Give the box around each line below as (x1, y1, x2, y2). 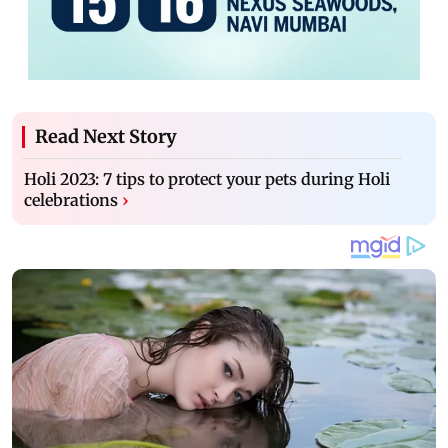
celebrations (24, 189, 118, 210)
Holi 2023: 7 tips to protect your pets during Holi (24, 168, 390, 189)
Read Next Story (35, 124, 177, 148)
